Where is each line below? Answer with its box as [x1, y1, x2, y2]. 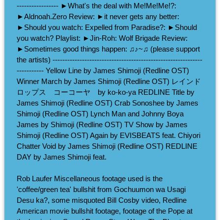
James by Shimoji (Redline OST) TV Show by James [16, 120, 188, 129]
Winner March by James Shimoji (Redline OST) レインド [16, 77, 201, 85]
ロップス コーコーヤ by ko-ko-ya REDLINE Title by [16, 87, 194, 96]
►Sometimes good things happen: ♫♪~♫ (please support [16, 44, 200, 53]
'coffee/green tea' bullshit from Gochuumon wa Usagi [16, 185, 186, 194]
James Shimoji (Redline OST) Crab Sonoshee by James [16, 98, 198, 107]
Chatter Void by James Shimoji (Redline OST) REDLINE [16, 141, 197, 150]
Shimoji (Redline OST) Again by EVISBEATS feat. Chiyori [16, 131, 200, 139]
